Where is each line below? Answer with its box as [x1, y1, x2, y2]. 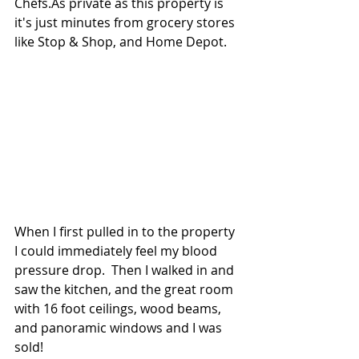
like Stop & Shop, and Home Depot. [14, 33, 227, 51]
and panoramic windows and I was [14, 319, 225, 337]
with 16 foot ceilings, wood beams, [14, 300, 224, 318]
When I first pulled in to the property [14, 223, 238, 241]
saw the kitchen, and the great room [14, 280, 236, 299]
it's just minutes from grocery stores [14, 14, 238, 32]
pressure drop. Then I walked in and [14, 261, 237, 280]
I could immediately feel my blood [14, 242, 220, 260]
